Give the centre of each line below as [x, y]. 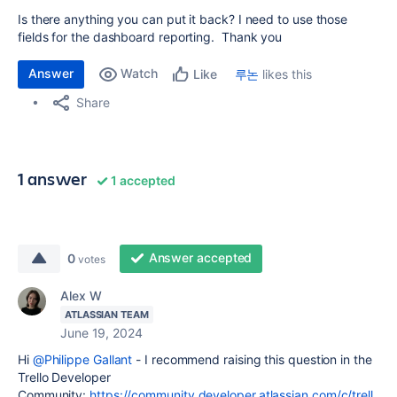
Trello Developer [64, 377]
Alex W [81, 296]
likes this [285, 74]
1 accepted [142, 180]
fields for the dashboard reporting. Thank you [150, 37]
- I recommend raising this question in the [252, 359]
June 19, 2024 [101, 333]
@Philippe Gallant [82, 359]
